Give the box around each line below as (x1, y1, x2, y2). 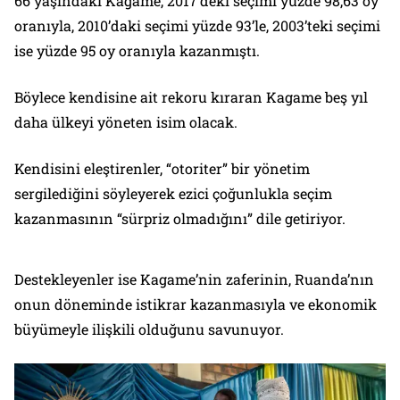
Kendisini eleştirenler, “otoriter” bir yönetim (14, 159, 310, 179)
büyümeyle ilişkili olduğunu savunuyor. (14, 320, 284, 339)
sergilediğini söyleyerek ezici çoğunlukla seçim (14, 184, 332, 204)
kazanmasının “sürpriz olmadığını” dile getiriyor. (14, 209, 346, 229)
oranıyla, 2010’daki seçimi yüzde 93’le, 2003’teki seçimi (14, 16, 380, 36)
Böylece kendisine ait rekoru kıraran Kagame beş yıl (14, 87, 368, 107)
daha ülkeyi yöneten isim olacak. (14, 112, 237, 132)
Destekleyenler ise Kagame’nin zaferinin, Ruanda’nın (14, 270, 374, 289)
